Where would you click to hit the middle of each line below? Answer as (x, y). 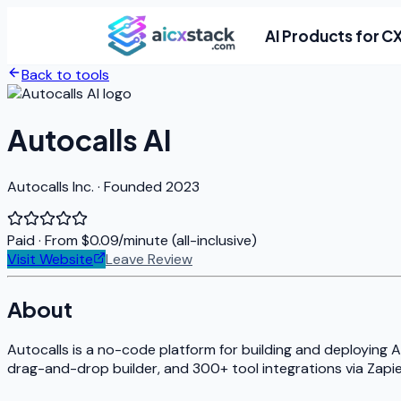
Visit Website (50, 259)
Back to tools (65, 75)
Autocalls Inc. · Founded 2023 (103, 186)
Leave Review (149, 259)
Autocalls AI (90, 140)
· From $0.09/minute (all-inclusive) (148, 240)
